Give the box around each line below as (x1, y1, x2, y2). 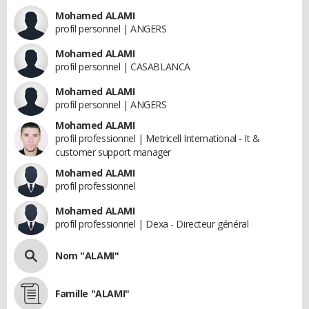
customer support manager (55, 145, 171, 159)
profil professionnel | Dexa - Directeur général (55, 217, 249, 230)
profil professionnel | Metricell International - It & (55, 131, 260, 145)
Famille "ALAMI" (55, 286, 130, 300)
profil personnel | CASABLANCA (55, 59, 190, 73)
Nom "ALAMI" (55, 248, 119, 262)
